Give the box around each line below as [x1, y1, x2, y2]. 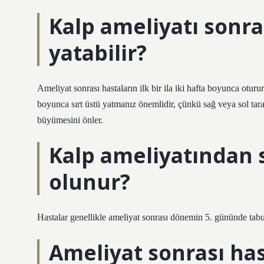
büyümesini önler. [37, 115, 103, 125]
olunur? [49, 167, 130, 196]
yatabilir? [49, 38, 147, 67]
